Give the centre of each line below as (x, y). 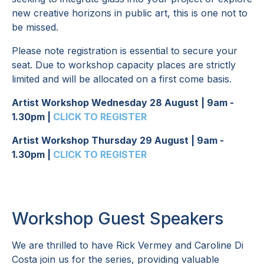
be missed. (37, 27)
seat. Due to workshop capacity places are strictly (124, 65)
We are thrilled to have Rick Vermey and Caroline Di (128, 245)
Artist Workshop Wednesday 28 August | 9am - (123, 103)
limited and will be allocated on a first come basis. (122, 79)
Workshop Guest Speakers (118, 218)
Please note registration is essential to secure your (125, 51)
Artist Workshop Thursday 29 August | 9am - (118, 140)
